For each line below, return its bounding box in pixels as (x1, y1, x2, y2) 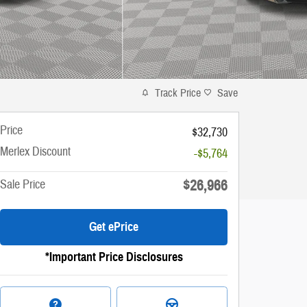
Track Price (155, 86, 201, 100)
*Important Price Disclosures (45, 249, 183, 265)
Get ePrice (89, 219, 138, 234)
